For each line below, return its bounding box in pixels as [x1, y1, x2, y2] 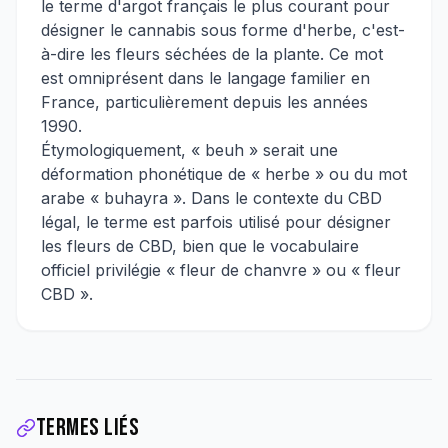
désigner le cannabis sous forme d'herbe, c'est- [41, 20, 405, 40]
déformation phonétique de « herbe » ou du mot [41, 164, 407, 184]
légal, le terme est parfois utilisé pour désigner [41, 212, 391, 232]
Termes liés [36, 413, 140, 442]
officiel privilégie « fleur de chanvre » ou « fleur [41, 260, 401, 280]
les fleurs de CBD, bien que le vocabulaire [41, 236, 359, 256]
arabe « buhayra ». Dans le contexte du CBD [41, 188, 382, 208]
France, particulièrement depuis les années [41, 92, 368, 112]
